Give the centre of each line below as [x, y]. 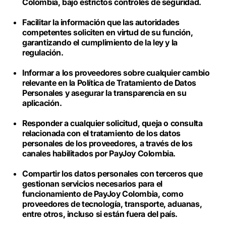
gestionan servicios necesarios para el [92, 184]
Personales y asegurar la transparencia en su [104, 93]
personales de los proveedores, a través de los [107, 143]
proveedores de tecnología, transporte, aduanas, [112, 204]
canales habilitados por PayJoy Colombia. [100, 153]
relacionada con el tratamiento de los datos [101, 133]
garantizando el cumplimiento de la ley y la [100, 42]
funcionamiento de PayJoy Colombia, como [103, 194]
